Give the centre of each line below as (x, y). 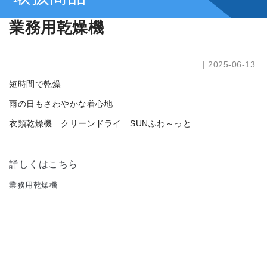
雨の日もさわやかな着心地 (61, 104)
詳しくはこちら (44, 164)
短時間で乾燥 (35, 84)
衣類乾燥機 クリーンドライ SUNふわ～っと (100, 124)
